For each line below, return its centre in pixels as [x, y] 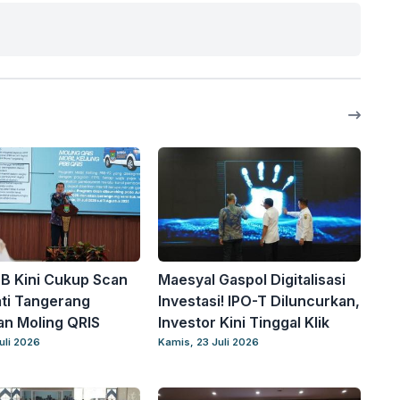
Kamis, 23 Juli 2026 [209, 342]
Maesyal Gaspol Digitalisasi [252, 279]
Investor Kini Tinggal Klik [244, 322]
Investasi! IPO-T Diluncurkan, [259, 301]
